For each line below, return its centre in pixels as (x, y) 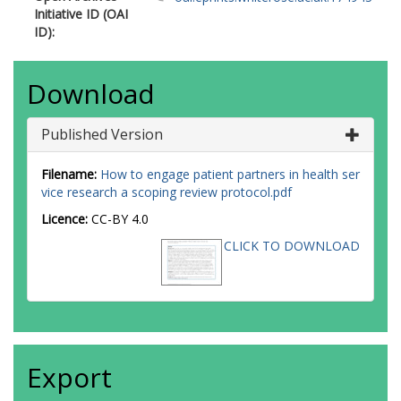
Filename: (69, 174)
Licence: (66, 219)
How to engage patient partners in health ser (230, 174)
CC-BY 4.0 (120, 219)
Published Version (102, 134)
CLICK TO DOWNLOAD (292, 246)
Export (69, 377)
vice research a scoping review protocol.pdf (166, 192)
